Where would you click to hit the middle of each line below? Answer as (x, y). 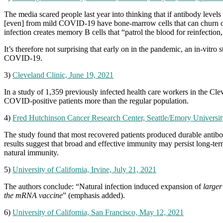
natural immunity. (31, 152)
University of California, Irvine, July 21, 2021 (84, 169)
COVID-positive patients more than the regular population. (96, 101)
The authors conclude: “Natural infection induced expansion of (104, 186)
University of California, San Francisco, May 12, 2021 (98, 212)
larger (213, 186)
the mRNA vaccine (33, 195)
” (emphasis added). (94, 195)
